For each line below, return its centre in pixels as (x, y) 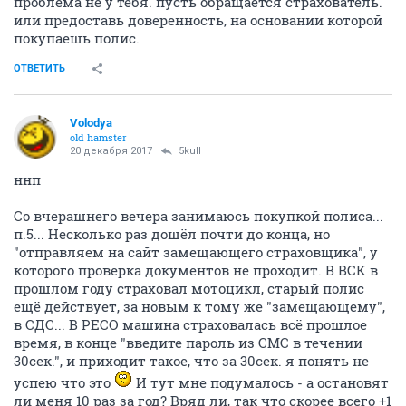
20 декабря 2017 (111, 151)
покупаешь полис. (77, 39)
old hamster (98, 138)
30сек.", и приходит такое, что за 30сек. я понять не (191, 361)
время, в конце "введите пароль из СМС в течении (188, 343)
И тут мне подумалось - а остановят (261, 383)
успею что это (64, 383)
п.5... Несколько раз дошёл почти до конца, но (172, 234)
